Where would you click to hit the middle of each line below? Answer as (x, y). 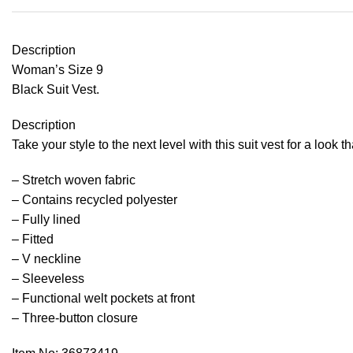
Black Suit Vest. (56, 90)
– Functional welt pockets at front (103, 299)
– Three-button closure (75, 318)
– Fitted (33, 240)
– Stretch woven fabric (74, 180)
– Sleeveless (48, 279)
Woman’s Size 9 (58, 70)
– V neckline (46, 259)
